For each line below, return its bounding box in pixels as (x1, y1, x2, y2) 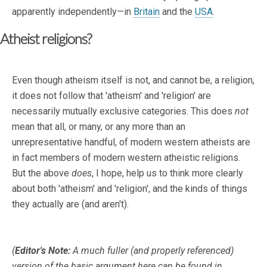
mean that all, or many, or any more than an (12, 121, 185, 133)
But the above (12, 167, 72, 179)
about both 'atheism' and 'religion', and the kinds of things (12, 183, 247, 195)
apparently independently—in (12, 6, 133, 18)
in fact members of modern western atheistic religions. (12, 152, 240, 164)
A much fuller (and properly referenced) (73, 245, 234, 257)
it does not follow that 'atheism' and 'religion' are (12, 90, 211, 102)
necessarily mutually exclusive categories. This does (12, 105, 235, 117)
